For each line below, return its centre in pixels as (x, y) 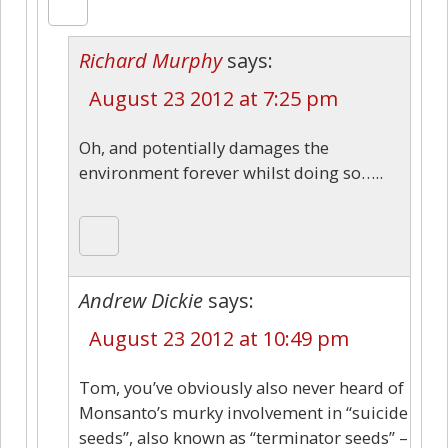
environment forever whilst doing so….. (231, 172)
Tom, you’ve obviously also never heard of (241, 387)
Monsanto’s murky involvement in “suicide (243, 412)
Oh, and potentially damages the (204, 147)
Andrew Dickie (141, 300)
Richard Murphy (150, 60)
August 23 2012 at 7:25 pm (213, 98)
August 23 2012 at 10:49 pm (219, 338)
